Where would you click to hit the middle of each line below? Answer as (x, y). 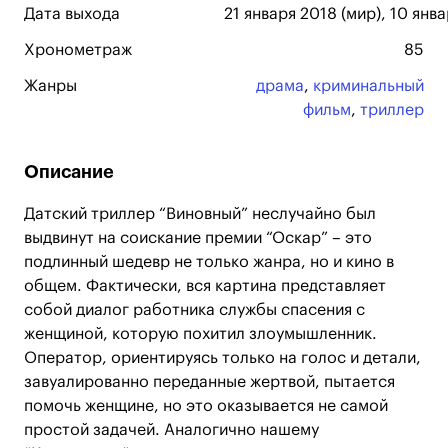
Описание (69, 172)
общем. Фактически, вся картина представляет (205, 286)
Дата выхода (72, 14)
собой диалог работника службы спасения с (194, 310)
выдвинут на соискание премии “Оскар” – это (198, 238)
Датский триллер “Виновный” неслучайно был (200, 214)
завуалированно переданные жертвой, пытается (209, 382)
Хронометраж (78, 50)
